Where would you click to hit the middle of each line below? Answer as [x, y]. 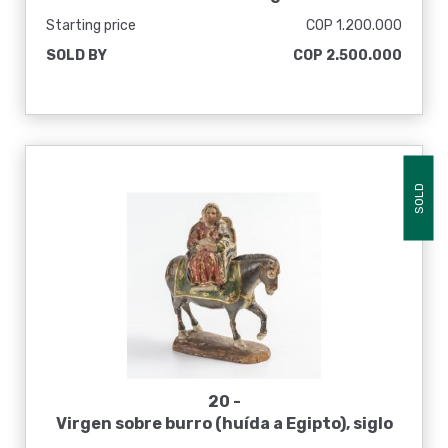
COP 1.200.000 [354, 25]
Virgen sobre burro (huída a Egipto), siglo [224, 423]
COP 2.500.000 [347, 55]
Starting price [91, 25]
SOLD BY [76, 55]
